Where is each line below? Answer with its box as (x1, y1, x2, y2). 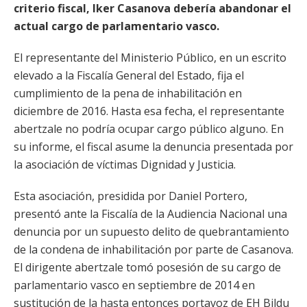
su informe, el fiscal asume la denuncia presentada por (14, 139, 293, 154)
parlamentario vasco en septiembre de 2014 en (14, 278, 255, 293)
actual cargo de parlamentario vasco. (14, 19, 219, 34)
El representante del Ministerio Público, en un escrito (14, 50, 286, 65)
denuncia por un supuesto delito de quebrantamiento (14, 224, 289, 239)
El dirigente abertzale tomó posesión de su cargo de (14, 260, 281, 275)
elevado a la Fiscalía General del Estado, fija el (14, 68, 244, 83)
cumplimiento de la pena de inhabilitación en (14, 86, 242, 101)
